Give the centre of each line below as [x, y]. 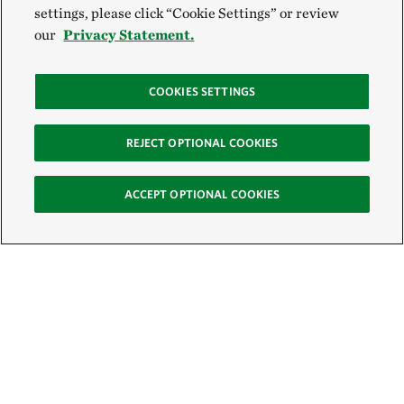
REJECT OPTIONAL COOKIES [202, 143]
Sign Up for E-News [124, 355]
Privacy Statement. [129, 35]
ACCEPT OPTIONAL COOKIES [202, 194]
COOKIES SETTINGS [202, 92]
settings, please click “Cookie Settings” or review [187, 13]
